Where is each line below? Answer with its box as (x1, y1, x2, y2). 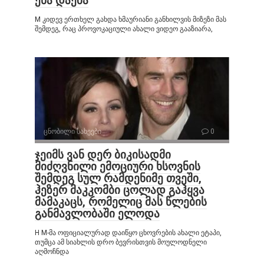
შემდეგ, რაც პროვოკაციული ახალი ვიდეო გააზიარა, (35, 24, 213, 33)
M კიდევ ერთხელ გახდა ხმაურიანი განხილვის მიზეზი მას (35, 15, 226, 24)
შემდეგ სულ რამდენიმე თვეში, (35, 171, 202, 185)
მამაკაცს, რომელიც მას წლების (35, 194, 207, 209)
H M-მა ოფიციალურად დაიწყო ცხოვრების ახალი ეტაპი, (35, 228, 222, 237)
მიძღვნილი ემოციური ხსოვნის (35, 159, 200, 173)
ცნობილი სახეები (44, 127, 101, 136)
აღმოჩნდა (35, 247, 69, 256)
